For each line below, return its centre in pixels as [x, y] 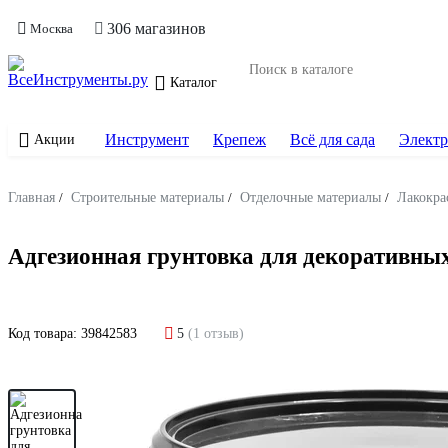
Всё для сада [332, 139]
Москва [51, 28]
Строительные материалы [147, 197]
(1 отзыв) [216, 333]
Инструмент [147, 139]
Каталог [193, 82]
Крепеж [239, 139]
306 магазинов [156, 28]
